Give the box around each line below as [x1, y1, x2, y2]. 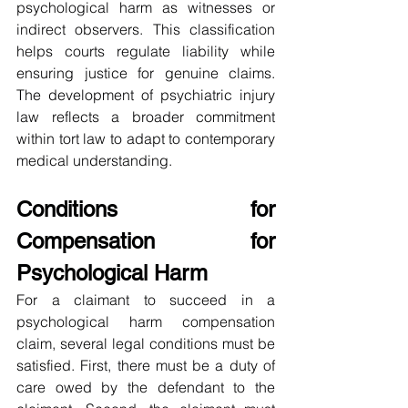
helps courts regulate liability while [16, 42, 275, 61]
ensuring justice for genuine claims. [16, 64, 275, 83]
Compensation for [16, 229, 275, 254]
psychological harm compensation [16, 312, 275, 331]
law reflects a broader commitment [16, 107, 275, 127]
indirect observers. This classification [16, 20, 275, 39]
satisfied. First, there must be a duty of [16, 356, 275, 375]
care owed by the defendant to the [16, 378, 275, 397]
